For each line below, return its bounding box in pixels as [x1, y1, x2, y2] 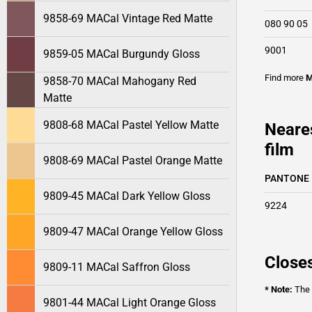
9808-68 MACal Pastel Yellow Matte [43, 118, 219, 132]
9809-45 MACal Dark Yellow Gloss [43, 189, 210, 203]
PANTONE [265, 173, 309, 184]
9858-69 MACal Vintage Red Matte [43, 12, 212, 25]
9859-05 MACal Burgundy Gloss [43, 47, 200, 61]
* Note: [265, 284, 292, 295]
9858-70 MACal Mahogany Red [43, 75, 196, 88]
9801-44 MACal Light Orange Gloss [43, 296, 216, 309]
